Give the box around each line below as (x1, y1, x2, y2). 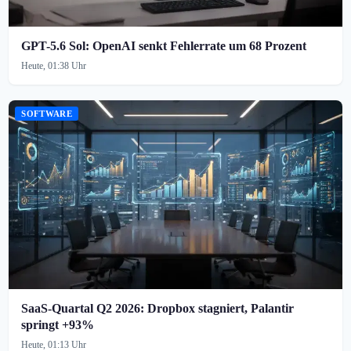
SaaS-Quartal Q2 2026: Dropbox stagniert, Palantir (21, 301, 295, 315)
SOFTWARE (21, 108, 72, 118)
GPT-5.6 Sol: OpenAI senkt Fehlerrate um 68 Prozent (21, 38, 307, 52)
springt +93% (21, 317, 95, 331)
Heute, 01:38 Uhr (21, 60, 87, 71)
